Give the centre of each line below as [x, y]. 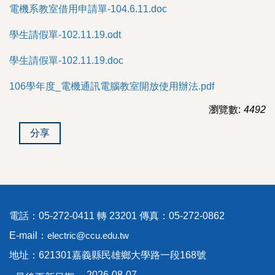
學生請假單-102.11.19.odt [65, 34]
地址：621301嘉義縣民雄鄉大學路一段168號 [108, 255]
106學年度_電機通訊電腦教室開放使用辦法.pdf [112, 86]
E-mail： [28, 235]
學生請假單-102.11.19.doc [66, 60]
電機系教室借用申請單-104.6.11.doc [88, 9]
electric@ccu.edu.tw [88, 235]
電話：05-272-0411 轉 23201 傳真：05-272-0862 [117, 215]
